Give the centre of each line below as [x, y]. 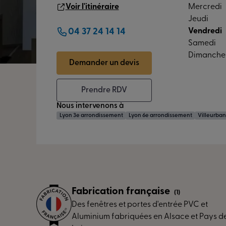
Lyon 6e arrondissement [160, 116]
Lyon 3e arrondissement [91, 116]
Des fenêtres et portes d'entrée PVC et [140, 205]
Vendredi [205, 31]
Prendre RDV [104, 90]
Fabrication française [122, 192]
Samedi [202, 43]
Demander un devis [104, 63]
